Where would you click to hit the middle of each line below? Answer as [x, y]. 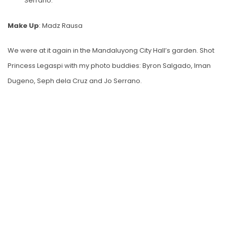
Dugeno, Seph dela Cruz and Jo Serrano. [75, 81]
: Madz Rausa [61, 25]
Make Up [23, 25]
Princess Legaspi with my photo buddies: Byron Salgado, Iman [109, 66]
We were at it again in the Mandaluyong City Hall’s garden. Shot [111, 51]
